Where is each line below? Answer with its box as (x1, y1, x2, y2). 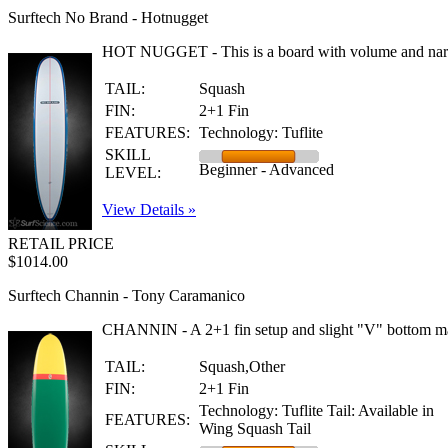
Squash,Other (199, 358, 285, 375)
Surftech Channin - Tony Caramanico (8, 287, 245, 304)
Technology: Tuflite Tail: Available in (199, 402, 434, 419)
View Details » (102, 201, 196, 218)
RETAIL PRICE (8, 235, 114, 252)
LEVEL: (105, 164, 161, 181)
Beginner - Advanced (199, 161, 334, 178)
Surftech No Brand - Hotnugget (8, 9, 208, 26)
